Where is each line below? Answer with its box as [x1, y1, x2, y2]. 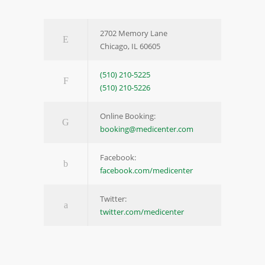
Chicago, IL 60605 [100, 41, 160, 51]
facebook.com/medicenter [100, 165, 193, 176]
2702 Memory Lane [100, 28, 167, 38]
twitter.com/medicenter [100, 206, 184, 217]
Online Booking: [100, 111, 156, 121]
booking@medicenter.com [100, 124, 193, 134]
